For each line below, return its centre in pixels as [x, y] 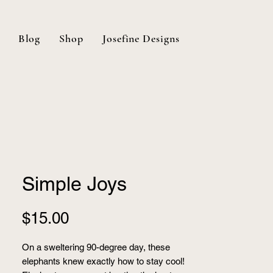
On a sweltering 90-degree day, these [96, 247]
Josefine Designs [141, 38]
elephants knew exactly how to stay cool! [103, 261]
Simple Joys [74, 184]
